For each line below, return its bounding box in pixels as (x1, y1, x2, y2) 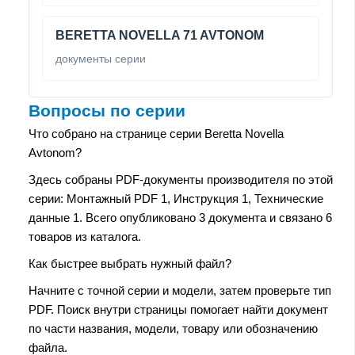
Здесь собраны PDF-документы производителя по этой (29, 172, 333, 186)
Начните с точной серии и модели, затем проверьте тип (29, 283, 331, 297)
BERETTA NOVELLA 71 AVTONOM (55, 28, 264, 42)
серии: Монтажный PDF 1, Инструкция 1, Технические (29, 191, 323, 205)
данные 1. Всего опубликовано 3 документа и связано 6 (29, 210, 332, 224)
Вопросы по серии (29, 101, 185, 120)
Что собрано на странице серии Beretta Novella (29, 126, 284, 140)
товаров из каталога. (29, 229, 141, 243)
